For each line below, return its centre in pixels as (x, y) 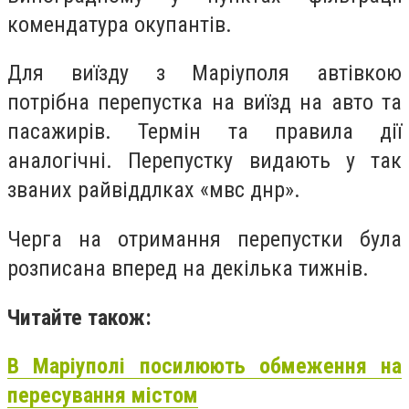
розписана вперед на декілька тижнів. (188, 268)
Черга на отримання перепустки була (204, 239)
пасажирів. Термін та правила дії (204, 132)
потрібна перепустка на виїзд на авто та (204, 103)
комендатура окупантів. (122, 24)
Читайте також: (82, 317)
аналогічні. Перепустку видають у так (204, 161)
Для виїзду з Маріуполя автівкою (204, 73)
